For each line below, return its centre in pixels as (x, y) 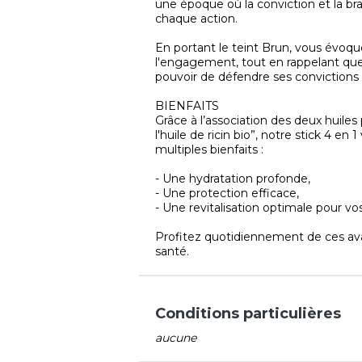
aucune (176, 337)
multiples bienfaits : (209, 149)
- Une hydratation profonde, (233, 178)
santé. (172, 251)
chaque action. (196, 18)
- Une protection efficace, (227, 193)
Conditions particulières (248, 313)
